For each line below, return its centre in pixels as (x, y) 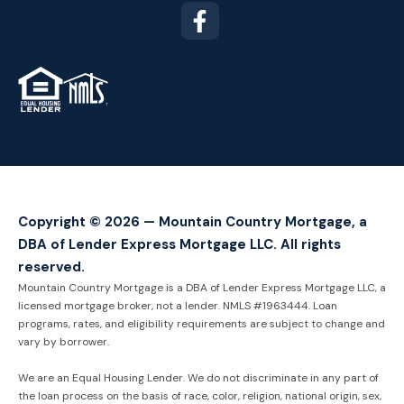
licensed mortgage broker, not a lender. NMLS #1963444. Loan (178, 306)
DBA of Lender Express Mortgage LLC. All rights (179, 245)
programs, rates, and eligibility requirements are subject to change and (202, 324)
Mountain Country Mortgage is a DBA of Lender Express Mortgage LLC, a (202, 288)
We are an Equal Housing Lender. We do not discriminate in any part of (198, 378)
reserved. (51, 267)
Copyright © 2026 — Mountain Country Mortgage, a (193, 222)
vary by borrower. (64, 342)
